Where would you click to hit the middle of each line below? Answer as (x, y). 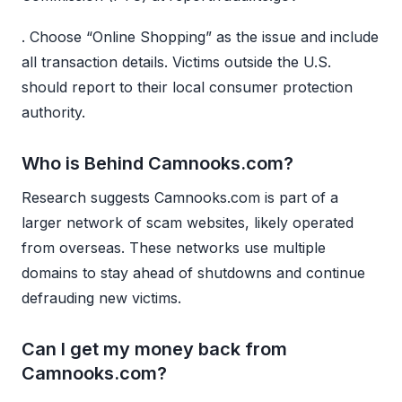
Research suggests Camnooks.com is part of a (180, 197)
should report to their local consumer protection (187, 87)
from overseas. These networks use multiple (174, 247)
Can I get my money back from (154, 349)
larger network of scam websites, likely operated (188, 222)
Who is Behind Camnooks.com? (157, 163)
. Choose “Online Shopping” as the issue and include (200, 36)
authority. (53, 112)
